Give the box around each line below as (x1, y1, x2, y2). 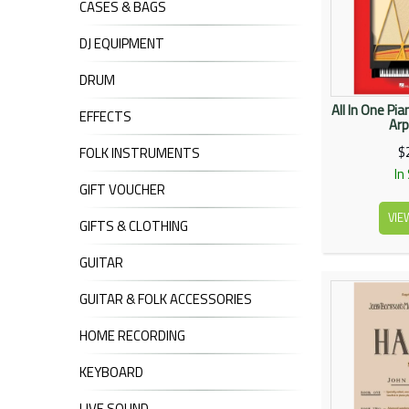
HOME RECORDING (79, 325, 185, 347)
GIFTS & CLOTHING (79, 215, 188, 237)
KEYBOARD (79, 362, 143, 383)
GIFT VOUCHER (79, 179, 165, 201)
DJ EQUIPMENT (79, 33, 164, 55)
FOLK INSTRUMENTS (79, 142, 200, 164)
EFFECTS (79, 106, 131, 128)
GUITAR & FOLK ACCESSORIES (79, 288, 252, 310)
